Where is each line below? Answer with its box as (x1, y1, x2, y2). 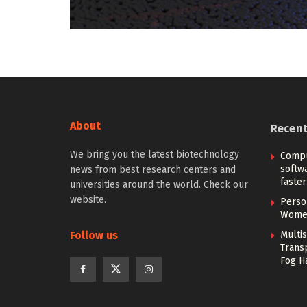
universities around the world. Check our (70, 179, 248, 191)
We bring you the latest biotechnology (70, 149, 239, 160)
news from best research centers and (70, 164, 236, 175)
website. (70, 194, 106, 206)
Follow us (70, 229, 118, 242)
